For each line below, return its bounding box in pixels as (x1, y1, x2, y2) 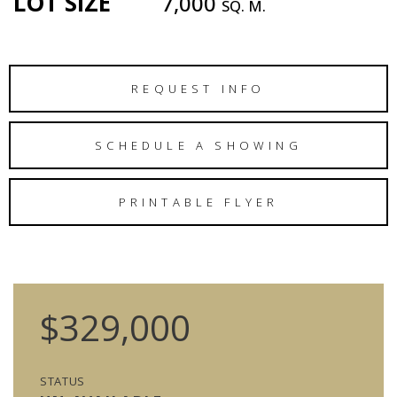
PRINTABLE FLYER (118, 193, 279, 210)
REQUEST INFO (131, 80, 266, 97)
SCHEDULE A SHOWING (95, 136, 302, 153)
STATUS (40, 373, 85, 390)
